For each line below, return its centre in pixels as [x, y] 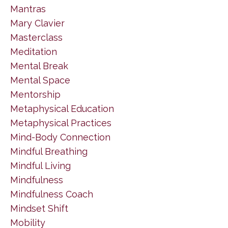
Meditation [34, 51]
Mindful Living [40, 165]
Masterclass [36, 37]
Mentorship [35, 94]
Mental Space [40, 80]
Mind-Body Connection [60, 137]
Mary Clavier [37, 23]
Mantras [28, 9]
